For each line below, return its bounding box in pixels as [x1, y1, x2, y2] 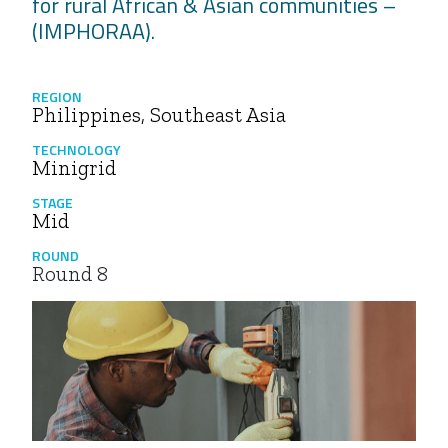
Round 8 [32, 260, 108, 286]
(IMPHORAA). [32, 14, 155, 48]
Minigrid [32, 154, 116, 180]
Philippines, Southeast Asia [32, 101, 286, 127]
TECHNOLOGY [32, 138, 121, 160]
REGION [32, 85, 82, 107]
